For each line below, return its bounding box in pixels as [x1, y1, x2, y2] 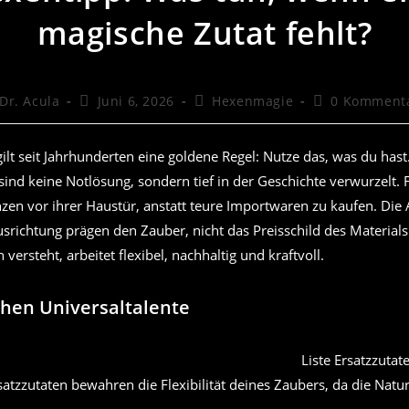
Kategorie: [193, 108, 261, 126]
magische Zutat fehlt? [37, 11, 372, 54]
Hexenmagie [212, 91, 294, 110]
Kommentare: [311, 108, 402, 126]
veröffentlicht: [79, 108, 173, 126]
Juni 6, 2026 [97, 91, 174, 110]
